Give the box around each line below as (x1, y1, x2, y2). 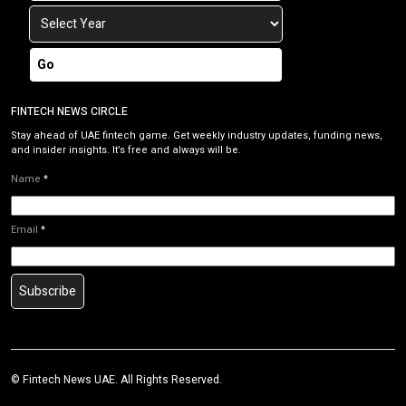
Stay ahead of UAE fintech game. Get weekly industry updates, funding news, (11, 128, 382, 144)
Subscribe (19, 282, 76, 302)
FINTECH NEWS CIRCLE (11, 103, 128, 121)
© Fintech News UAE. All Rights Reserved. (11, 372, 222, 389)
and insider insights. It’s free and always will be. (11, 142, 241, 159)
